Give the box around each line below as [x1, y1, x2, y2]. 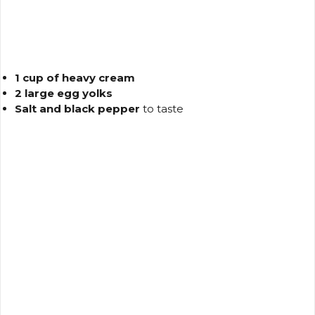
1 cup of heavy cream [15, 70, 135, 84]
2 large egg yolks [15, 86, 112, 100]
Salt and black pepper [15, 101, 140, 115]
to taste [140, 101, 184, 115]
